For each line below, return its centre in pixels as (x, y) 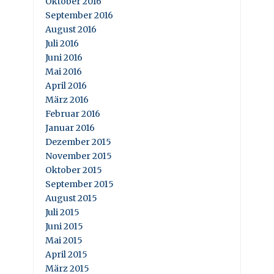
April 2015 (66, 254)
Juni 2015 (64, 226)
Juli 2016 (62, 43)
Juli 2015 (62, 212)
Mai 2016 (64, 71)
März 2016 (67, 99)
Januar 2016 (70, 128)
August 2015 (71, 198)
